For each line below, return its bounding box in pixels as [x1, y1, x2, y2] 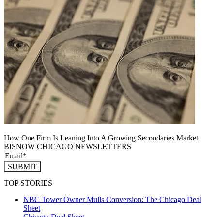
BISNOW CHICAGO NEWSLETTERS [4, 142, 131, 151]
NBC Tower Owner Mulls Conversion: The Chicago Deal [23, 195, 201, 203]
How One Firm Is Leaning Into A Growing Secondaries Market [4, 133, 198, 142]
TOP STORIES [4, 178, 52, 187]
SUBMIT [8, 162, 37, 170]
